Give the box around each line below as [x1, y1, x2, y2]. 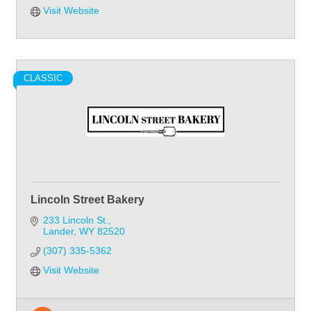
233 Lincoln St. [42, 214, 108, 226]
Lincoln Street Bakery [31, 193, 144, 205]
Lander [42, 225, 74, 237]
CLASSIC [24, 72, 62, 83]
